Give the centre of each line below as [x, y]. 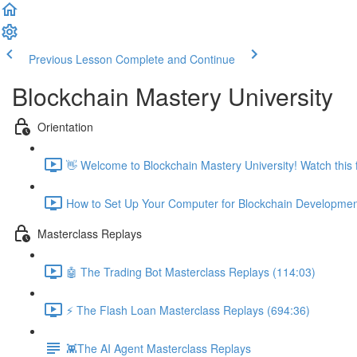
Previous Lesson [71, 59]
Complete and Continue [175, 59]
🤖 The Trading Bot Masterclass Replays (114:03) [191, 271]
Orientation [65, 126]
